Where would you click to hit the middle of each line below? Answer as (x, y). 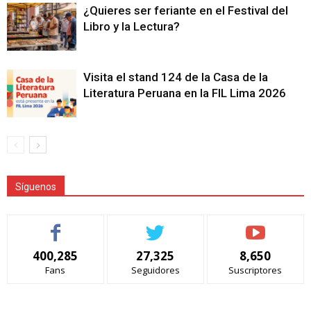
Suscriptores (255, 270)
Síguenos (36, 187)
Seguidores (155, 270)
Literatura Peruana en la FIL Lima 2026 (185, 93)
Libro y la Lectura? (132, 27)
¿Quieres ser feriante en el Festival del (186, 11)
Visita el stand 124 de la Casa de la (176, 77)
